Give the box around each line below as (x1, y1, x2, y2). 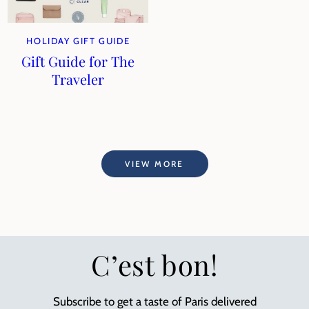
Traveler (52, 70, 105, 88)
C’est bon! (91, 246, 218, 283)
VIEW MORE (125, 158, 184, 169)
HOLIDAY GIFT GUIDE (26, 35, 130, 46)
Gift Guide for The (21, 52, 135, 70)
